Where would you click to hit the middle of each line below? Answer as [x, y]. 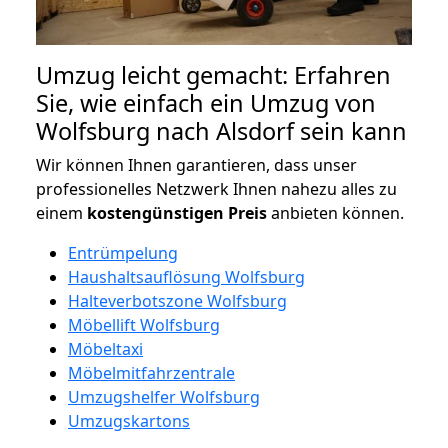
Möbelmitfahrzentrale [151, 372]
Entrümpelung [123, 252]
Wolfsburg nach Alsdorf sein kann [221, 130]
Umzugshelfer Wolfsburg [164, 396]
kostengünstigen [155, 212]
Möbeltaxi [105, 348]
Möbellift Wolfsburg [144, 324]
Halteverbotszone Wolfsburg [177, 300]
